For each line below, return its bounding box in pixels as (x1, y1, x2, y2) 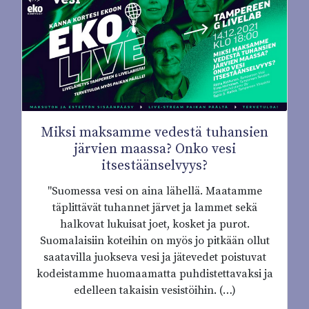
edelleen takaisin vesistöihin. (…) (73, 283, 236, 298)
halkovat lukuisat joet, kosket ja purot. (59, 217, 250, 232)
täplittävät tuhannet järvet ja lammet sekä (52, 201, 257, 215)
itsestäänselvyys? (101, 157, 208, 175)
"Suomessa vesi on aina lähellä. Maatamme (47, 184, 262, 199)
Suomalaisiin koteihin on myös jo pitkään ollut (39, 234, 270, 248)
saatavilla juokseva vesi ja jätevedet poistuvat (43, 250, 266, 265)
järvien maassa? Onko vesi (73, 141, 236, 159)
